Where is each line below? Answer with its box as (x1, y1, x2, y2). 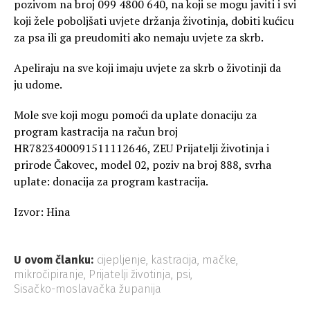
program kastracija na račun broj (14, 124, 178, 140)
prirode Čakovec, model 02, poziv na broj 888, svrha (14, 157, 271, 173)
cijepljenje (97, 253, 146, 267)
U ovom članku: (14, 253, 93, 267)
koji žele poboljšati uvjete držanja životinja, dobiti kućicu (14, 13, 294, 29)
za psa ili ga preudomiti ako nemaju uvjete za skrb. (14, 30, 264, 46)
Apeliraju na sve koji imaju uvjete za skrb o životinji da (14, 60, 281, 76)
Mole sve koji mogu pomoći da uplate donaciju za (14, 107, 257, 123)
